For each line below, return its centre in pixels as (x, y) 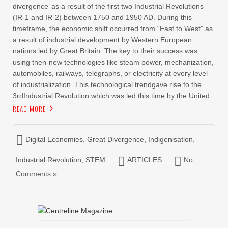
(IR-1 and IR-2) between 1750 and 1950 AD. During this (102, 17)
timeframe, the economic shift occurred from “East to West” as (113, 28)
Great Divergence (116, 139)
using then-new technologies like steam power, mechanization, (113, 62)
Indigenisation (170, 139)
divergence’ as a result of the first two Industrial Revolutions (108, 6)
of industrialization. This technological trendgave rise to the (107, 84)
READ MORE (29, 109)
